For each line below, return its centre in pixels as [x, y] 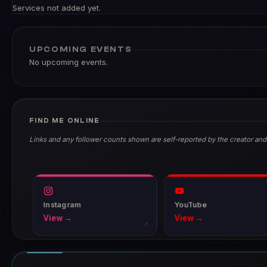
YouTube [190, 205]
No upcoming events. [69, 62]
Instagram [62, 205]
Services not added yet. [57, 8]
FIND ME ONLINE [65, 121]
